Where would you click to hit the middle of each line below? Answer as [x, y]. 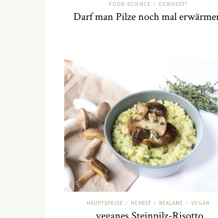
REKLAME [171, 203]
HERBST [141, 203]
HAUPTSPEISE [105, 203]
